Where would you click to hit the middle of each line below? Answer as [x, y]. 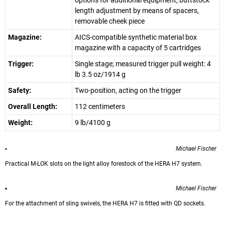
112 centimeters [100, 107]
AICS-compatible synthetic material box [136, 37]
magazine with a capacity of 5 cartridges [138, 48]
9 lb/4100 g [93, 123]
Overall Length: [33, 107]
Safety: [20, 91]
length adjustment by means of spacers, [137, 11]
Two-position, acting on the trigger [128, 91]
